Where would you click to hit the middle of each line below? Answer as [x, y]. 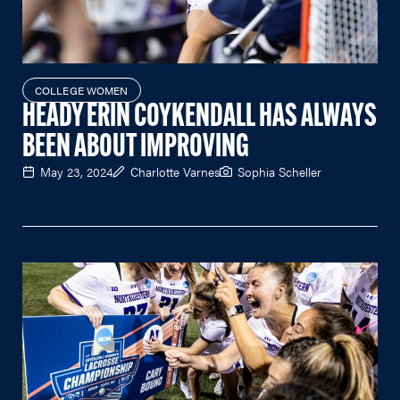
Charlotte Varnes [175, 171]
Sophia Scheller [279, 171]
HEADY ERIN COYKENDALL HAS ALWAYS [200, 117]
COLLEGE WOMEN [82, 90]
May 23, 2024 [76, 171]
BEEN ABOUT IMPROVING [136, 148]
